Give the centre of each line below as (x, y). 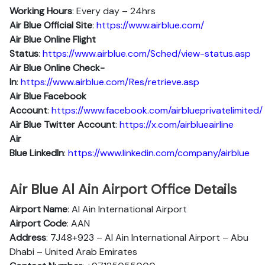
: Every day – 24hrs (114, 11)
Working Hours (41, 11)
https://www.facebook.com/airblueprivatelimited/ (157, 110)
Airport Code (38, 223)
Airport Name (38, 209)
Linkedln (47, 153)
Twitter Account (80, 125)
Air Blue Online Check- (57, 68)
